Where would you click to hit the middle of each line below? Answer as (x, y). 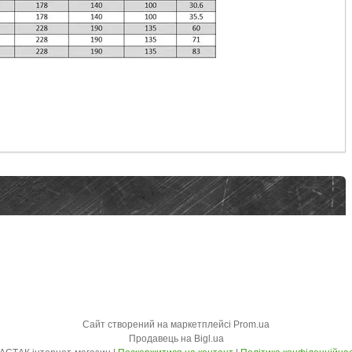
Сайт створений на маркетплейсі (158, 324)
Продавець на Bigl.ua (176, 339)
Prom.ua (251, 324)
